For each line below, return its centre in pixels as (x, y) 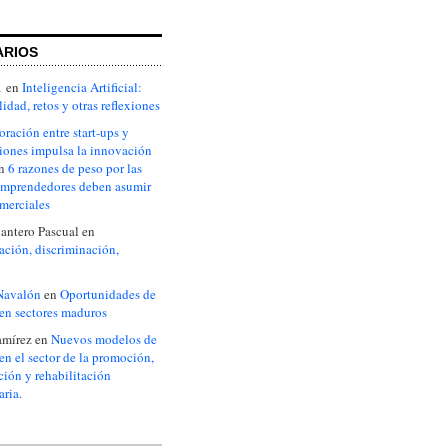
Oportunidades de (108, 293)
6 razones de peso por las (75, 167)
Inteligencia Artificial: (82, 86)
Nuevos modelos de (104, 339)
